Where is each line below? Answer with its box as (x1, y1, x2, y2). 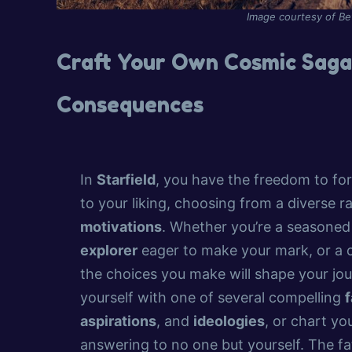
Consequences (57, 92, 203, 118)
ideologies (193, 313, 265, 330)
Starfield (97, 171, 156, 189)
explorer (80, 242, 137, 259)
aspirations (80, 313, 156, 330)
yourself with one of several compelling (80, 289, 345, 306)
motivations (80, 218, 162, 236)
